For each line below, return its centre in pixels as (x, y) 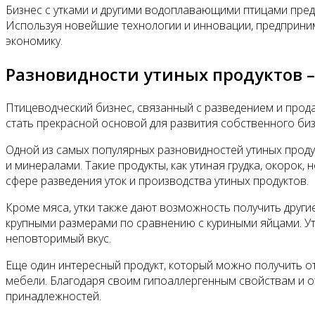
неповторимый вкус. (58, 238)
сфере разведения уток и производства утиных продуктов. (157, 181)
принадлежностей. (53, 296)
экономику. (34, 41)
